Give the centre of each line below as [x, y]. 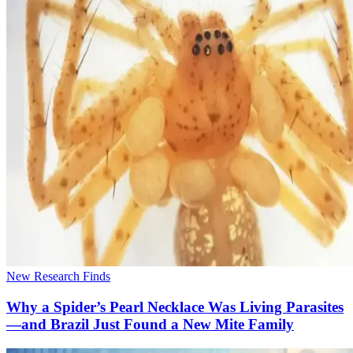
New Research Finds [58, 277]
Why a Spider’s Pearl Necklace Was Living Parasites [175, 307]
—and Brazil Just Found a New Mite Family [150, 325]
